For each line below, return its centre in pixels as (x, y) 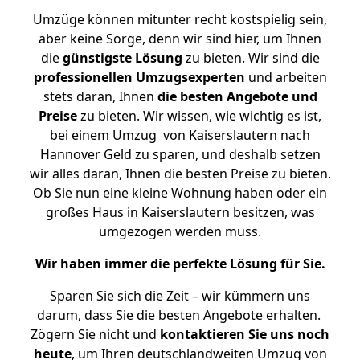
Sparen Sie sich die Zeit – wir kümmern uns (180, 296)
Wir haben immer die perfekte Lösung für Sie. (180, 264)
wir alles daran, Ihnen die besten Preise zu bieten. (180, 174)
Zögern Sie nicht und (95, 334)
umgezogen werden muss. (180, 231)
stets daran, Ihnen (100, 96)
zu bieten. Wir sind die (251, 58)
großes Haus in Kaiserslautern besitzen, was (180, 212)
